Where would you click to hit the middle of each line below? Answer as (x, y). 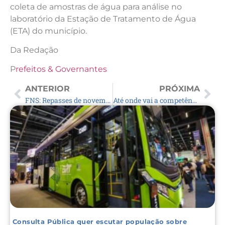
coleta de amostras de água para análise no (96, 7)
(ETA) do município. (48, 31)
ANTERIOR (47, 88)
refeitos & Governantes (61, 69)
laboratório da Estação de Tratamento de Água (103, 19)
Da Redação (34, 50)
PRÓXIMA (180, 88)
